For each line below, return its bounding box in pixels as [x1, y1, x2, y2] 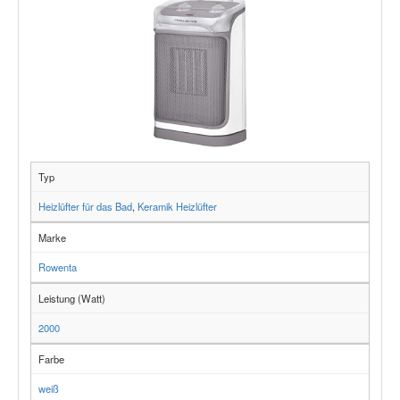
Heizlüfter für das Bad [38, 198, 132, 213]
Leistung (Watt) [38, 290, 105, 305]
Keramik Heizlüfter [137, 198, 217, 213]
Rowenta [38, 259, 77, 274]
